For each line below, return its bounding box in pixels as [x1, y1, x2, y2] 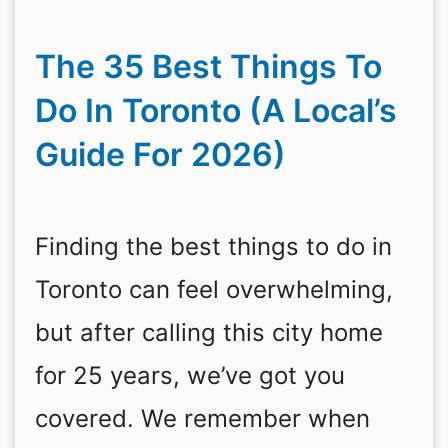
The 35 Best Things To [35, 47, 382, 86]
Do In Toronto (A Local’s [35, 91, 397, 130]
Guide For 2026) [35, 135, 286, 174]
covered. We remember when [35, 404, 370, 433]
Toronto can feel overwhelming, [35, 275, 393, 304]
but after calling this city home [35, 318, 383, 347]
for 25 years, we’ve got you [35, 361, 345, 390]
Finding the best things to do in [35, 232, 392, 261]
